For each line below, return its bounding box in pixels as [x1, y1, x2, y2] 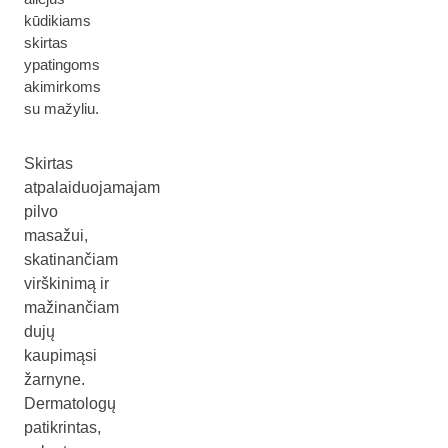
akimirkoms [24, 78, 101, 95]
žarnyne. [24, 371, 85, 388]
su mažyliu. [24, 100, 99, 117]
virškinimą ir [24, 275, 109, 292]
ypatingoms [24, 56, 100, 73]
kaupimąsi [24, 347, 97, 364]
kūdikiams [24, 12, 91, 29]
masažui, [24, 227, 88, 244]
